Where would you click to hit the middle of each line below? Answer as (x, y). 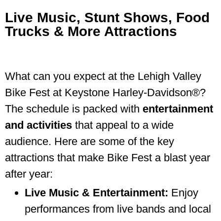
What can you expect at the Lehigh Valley (103, 76)
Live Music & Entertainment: (96, 192)
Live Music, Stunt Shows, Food (107, 17)
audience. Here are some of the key (90, 141)
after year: (29, 174)
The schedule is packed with (74, 109)
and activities (38, 125)
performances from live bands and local (118, 209)
